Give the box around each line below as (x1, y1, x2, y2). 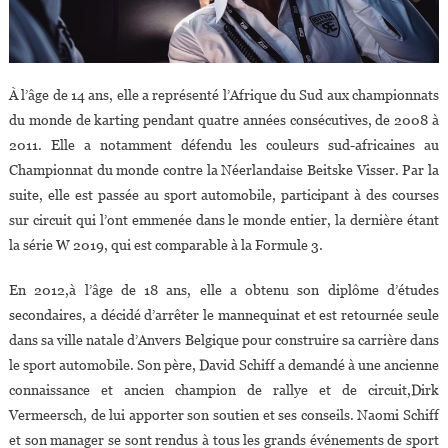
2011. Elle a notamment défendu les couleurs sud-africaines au (8, 136, 440, 153)
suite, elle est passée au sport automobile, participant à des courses (8, 186, 440, 203)
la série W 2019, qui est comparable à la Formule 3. (8, 236, 323, 253)
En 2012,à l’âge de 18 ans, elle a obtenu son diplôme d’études (8, 281, 440, 298)
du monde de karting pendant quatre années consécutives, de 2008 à (8, 111, 440, 128)
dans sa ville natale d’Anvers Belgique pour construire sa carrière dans (8, 331, 440, 348)
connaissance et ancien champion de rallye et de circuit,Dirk (8, 381, 440, 398)
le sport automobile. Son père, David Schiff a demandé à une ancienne (8, 356, 440, 373)
